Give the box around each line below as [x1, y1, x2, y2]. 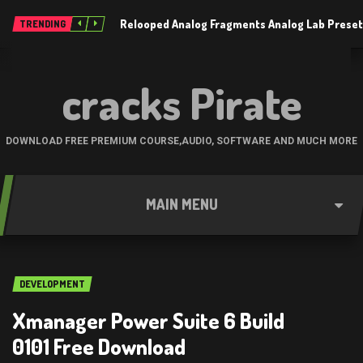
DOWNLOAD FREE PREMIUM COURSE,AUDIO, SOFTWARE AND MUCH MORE [6, 135, 357, 147]
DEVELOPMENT [19, 278, 85, 290]
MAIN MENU [145, 195, 218, 213]
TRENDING [19, 18, 66, 30]
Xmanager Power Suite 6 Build [12, 307, 284, 334]
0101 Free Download [12, 333, 186, 360]
